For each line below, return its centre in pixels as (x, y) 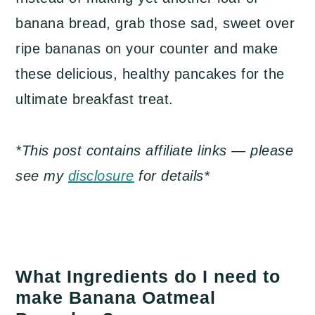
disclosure (101, 176)
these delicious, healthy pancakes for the (150, 74)
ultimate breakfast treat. (95, 99)
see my (42, 176)
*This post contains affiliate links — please (155, 150)
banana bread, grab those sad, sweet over (155, 23)
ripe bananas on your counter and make (147, 49)
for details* (172, 176)
